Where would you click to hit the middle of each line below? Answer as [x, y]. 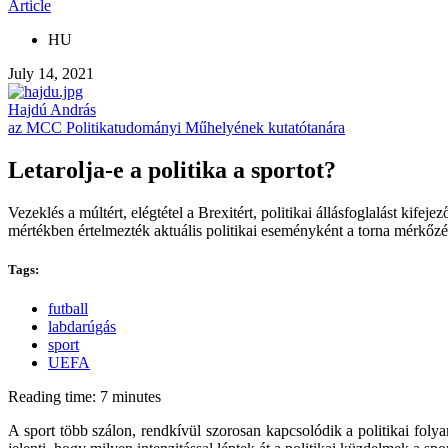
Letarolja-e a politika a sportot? [172, 169]
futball [68, 309]
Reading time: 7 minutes [84, 397]
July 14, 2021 [51, 73]
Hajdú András [52, 109]
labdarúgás [82, 327]
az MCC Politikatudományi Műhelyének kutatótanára [176, 127]
